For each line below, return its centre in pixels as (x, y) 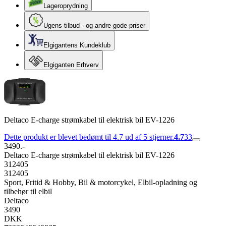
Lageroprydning (66, 6)
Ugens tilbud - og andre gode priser (94, 25)
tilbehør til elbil (28, 191)
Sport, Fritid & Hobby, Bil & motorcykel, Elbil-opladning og (101, 182)
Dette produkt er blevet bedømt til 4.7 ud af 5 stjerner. (89, 137)
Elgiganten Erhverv (71, 65)
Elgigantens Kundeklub (77, 45)
